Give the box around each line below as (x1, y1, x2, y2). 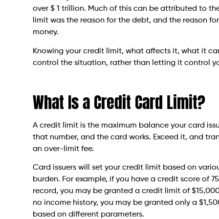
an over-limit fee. (33, 145, 94, 153)
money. (33, 28, 59, 37)
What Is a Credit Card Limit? (33, 90, 206, 114)
